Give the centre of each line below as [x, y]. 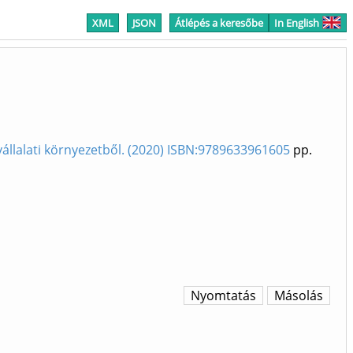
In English [297, 23]
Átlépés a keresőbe [219, 23]
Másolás [299, 296]
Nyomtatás [223, 296]
